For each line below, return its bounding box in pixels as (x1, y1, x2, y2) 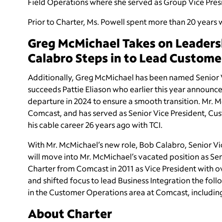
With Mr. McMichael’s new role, (28, 139, 138, 150)
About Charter (28, 205, 112, 221)
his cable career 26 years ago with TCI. (28, 119, 164, 130)
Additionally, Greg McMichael (28, 71, 134, 82)
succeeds (28, 83, 61, 94)
